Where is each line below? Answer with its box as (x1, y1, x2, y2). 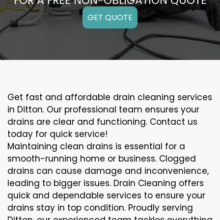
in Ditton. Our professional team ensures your (7, 104, 199, 116)
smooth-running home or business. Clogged (7, 153, 196, 165)
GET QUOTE (87, 12, 133, 24)
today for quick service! (7, 128, 108, 140)
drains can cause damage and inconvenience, (7, 165, 209, 177)
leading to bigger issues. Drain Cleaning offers (7, 177, 204, 190)
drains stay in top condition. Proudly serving (7, 202, 193, 214)
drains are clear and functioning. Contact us (7, 116, 197, 128)
